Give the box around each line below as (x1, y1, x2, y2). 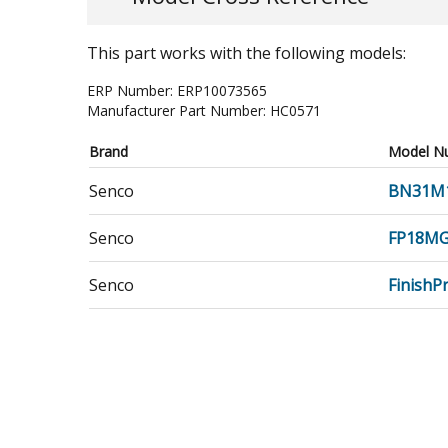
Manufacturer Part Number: (87, 101, 270, 120)
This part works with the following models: (87, 42, 406, 64)
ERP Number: (87, 81, 177, 100)
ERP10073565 (177, 81, 267, 100)
